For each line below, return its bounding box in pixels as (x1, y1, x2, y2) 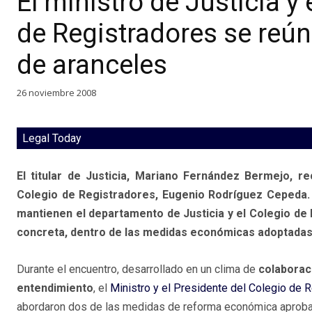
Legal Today (22, 132, 81, 146)
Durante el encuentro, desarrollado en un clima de (17, 263, 258, 276)
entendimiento (17, 281, 93, 295)
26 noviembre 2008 (17, 86, 96, 99)
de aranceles (17, 49, 167, 80)
